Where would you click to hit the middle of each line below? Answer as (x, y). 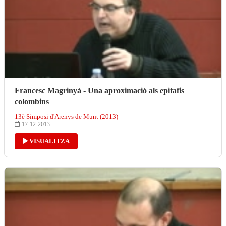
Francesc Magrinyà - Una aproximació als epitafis (99, 90)
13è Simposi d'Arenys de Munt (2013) (66, 116)
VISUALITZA (49, 141)
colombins (32, 101)
